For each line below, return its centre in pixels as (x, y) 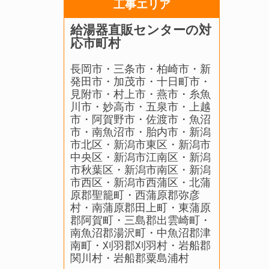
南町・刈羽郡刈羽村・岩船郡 (141, 246)
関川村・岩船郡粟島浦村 (130, 258)
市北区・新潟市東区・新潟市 (141, 145)
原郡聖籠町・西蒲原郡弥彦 (135, 195)
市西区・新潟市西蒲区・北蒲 (141, 183)
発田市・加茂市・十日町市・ (141, 82)
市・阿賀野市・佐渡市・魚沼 (141, 119)
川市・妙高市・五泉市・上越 (141, 107)
